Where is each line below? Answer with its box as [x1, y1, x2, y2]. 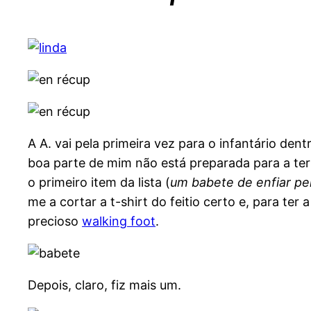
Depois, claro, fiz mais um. [28, 278, 181, 293]
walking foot [82, 214, 155, 229]
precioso [28, 214, 82, 229]
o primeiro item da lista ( [28, 175, 170, 190]
